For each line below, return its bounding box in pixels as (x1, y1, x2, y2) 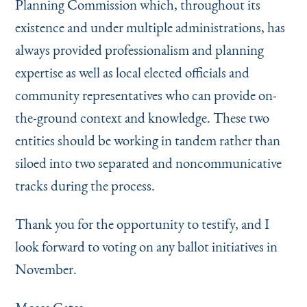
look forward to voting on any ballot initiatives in (14, 236, 278, 256)
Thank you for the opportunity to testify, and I (14, 214, 269, 233)
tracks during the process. (14, 175, 155, 195)
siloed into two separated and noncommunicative (14, 153, 282, 172)
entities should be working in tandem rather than (14, 130, 280, 149)
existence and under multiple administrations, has (14, 17, 285, 36)
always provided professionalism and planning (14, 40, 264, 59)
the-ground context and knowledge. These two (14, 108, 269, 127)
